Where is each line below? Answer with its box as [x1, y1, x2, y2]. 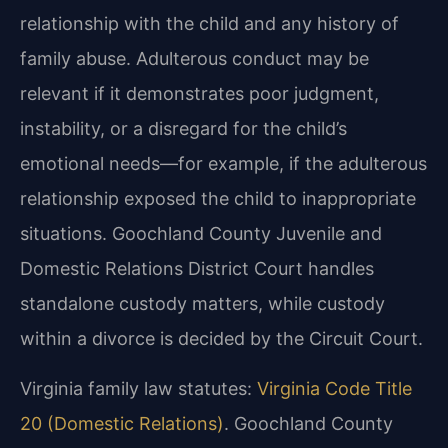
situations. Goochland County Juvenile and [20, 223, 382, 245]
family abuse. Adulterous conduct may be [20, 48, 369, 70]
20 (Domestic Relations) [20, 412, 224, 434]
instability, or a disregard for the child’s [20, 118, 347, 140]
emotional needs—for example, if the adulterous [20, 153, 427, 175]
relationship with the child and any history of [20, 13, 399, 35]
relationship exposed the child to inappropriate [20, 188, 416, 210]
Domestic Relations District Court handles [20, 258, 374, 280]
